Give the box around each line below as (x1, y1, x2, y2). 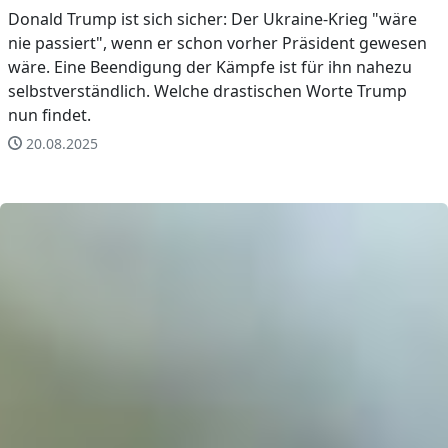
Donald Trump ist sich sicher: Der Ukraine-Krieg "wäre (8, 7, 417, 30)
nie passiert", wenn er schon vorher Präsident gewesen (8, 31, 427, 54)
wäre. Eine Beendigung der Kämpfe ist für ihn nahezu (8, 55, 412, 78)
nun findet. (8, 103, 91, 126)
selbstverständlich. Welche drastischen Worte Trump (8, 79, 407, 102)
